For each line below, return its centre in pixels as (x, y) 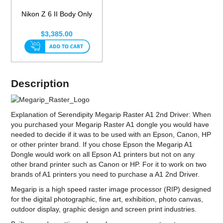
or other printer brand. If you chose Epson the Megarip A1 (102, 145)
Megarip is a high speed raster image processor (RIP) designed (111, 189)
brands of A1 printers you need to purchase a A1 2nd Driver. (106, 174)
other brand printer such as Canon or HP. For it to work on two (109, 165)
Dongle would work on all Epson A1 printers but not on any (103, 155)
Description (40, 83)
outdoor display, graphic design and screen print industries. (104, 209)
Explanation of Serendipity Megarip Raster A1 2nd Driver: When (111, 115)
